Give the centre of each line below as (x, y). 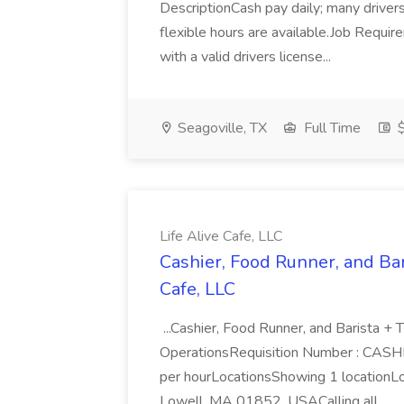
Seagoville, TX (220, 128)
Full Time (331, 128)
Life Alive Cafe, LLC (221, 236)
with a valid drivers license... (247, 57)
